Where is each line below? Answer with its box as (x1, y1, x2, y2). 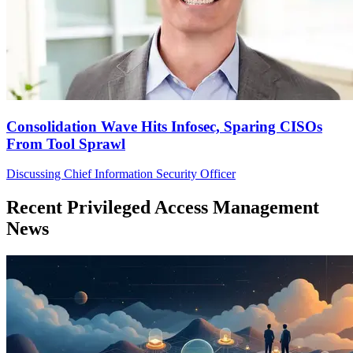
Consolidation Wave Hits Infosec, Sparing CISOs (6, 117, 322, 135)
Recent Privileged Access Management (6, 197, 319, 218)
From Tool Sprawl (6, 135, 125, 152)
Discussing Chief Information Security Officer (6, 167, 236, 181)
